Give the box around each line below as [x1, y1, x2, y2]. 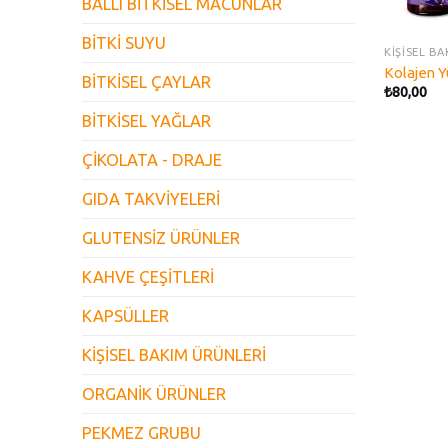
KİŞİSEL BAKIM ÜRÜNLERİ [82, 345, 266, 364]
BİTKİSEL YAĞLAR [82, 111, 211, 130]
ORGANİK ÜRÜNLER [82, 384, 226, 403]
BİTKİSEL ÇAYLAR [82, 72, 211, 91]
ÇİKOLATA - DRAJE [82, 150, 222, 169]
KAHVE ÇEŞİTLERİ [82, 267, 214, 286]
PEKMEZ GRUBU [82, 423, 201, 442]
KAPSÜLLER [82, 306, 169, 325]
